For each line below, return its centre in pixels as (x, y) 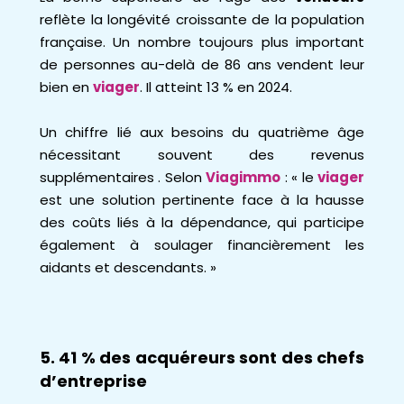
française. (77, 42)
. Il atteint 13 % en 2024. (216, 87)
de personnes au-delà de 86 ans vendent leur (202, 64)
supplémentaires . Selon (123, 177)
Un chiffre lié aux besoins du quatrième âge (202, 132)
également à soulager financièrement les (202, 245)
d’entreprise (93, 381)
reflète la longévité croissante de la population (202, 19)
